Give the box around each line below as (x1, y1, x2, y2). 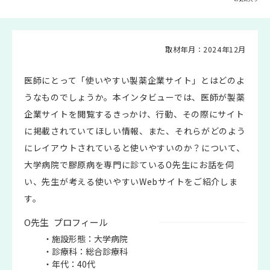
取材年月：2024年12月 (165, 44, 246, 54)
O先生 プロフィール (24, 216, 108, 228)
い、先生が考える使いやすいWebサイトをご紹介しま (24, 175, 238, 187)
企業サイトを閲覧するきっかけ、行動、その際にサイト (24, 108, 245, 120)
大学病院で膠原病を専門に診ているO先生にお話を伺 (24, 159, 234, 171)
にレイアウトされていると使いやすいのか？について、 (24, 142, 245, 154)
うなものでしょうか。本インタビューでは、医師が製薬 (24, 91, 245, 103)
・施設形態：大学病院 (43, 233, 128, 245)
